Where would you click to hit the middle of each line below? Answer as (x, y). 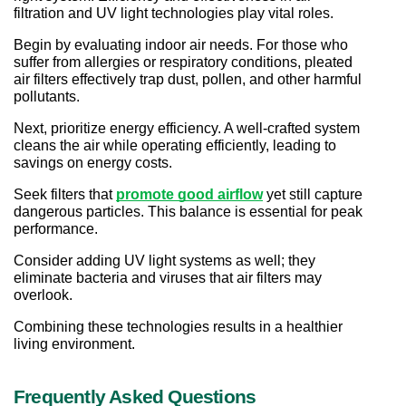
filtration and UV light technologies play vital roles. (174, 14)
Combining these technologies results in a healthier (178, 327)
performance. (56, 229)
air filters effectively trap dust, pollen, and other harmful (188, 80)
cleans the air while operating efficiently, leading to (175, 146)
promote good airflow (189, 195)
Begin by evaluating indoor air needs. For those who (181, 45)
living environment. (74, 344)
